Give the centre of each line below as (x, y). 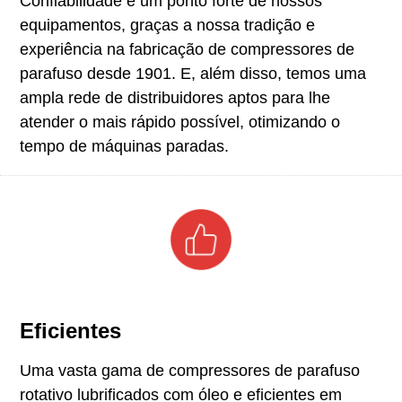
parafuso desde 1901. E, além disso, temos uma (192, 73)
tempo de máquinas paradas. (124, 146)
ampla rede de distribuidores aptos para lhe (175, 97)
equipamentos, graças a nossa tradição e (167, 25)
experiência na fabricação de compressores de (187, 49)
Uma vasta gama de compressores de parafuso (189, 370)
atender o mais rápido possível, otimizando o (179, 122)
